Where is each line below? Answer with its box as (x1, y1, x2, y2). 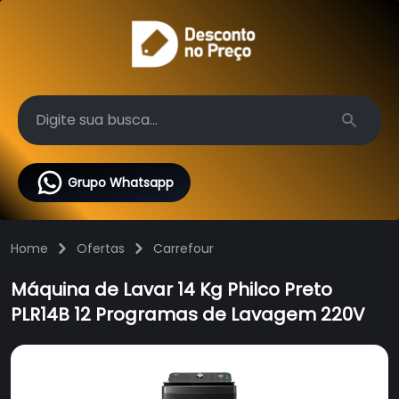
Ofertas (77, 240, 125, 258)
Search (348, 128, 392, 147)
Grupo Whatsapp (68, 174, 174, 192)
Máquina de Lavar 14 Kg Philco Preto (11, 277, 332, 303)
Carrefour (153, 240, 214, 258)
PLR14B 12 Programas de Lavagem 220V (11, 302, 365, 328)
